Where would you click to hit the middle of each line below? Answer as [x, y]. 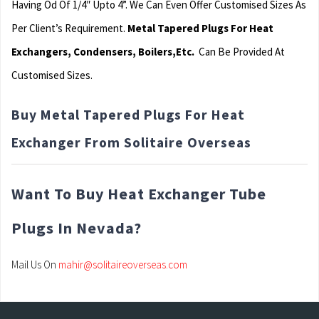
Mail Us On [35, 264]
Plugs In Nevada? [77, 228]
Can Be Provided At [240, 51]
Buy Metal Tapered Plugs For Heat [128, 114]
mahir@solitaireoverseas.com [123, 264]
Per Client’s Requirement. [69, 28]
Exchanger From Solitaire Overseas [131, 142]
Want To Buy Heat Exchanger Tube [139, 193]
